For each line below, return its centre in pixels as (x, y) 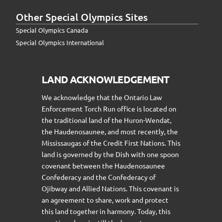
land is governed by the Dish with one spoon (110, 154)
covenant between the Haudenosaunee (103, 165)
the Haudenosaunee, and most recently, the (110, 131)
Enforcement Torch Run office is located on (109, 108)
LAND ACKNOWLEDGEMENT (106, 80)
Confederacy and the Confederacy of (99, 177)
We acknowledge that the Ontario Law (102, 97)
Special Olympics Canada (52, 30)
